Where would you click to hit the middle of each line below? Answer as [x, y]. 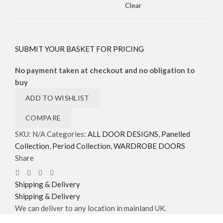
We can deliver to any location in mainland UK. [91, 208]
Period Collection [81, 146]
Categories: [67, 134]
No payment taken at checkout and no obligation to [105, 70]
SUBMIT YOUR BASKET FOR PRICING [79, 49]
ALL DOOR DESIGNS [123, 134]
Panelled [176, 134]
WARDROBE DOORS [149, 146]
